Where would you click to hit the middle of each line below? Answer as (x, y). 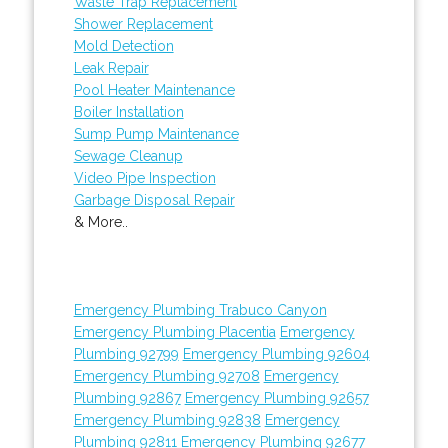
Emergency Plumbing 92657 (276, 397)
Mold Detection (123, 45)
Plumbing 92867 (127, 397)
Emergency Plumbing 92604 (276, 353)
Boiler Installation (128, 111)
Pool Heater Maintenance (154, 89)
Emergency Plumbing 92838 (167, 419)
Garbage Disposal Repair (154, 199)
